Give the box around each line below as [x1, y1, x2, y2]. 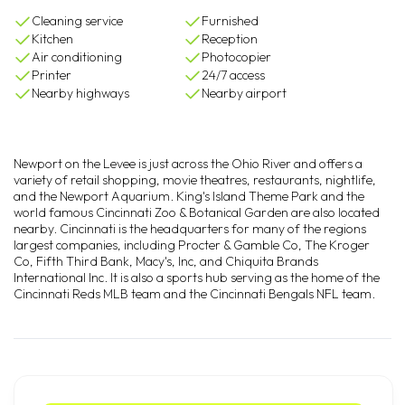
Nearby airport [202, 85, 287, 101]
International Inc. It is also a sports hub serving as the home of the [14, 269, 380, 286]
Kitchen [32, 31, 73, 47]
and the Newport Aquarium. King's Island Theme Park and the [14, 188, 364, 204]
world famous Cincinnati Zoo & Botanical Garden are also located [14, 204, 380, 221]
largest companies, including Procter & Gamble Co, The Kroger [14, 237, 370, 253]
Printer [32, 67, 71, 83]
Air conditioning [32, 49, 122, 65]
